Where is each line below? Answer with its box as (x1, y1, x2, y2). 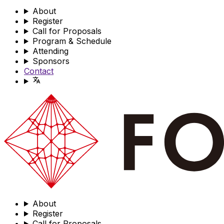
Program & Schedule (32, 36, 111, 46)
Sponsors (32, 56, 69, 66)
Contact (24, 66, 53, 76)
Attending (32, 46, 68, 56)
